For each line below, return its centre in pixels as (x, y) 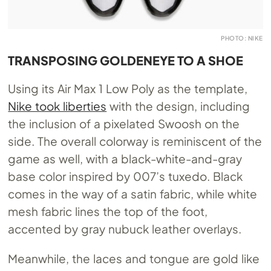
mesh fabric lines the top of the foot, (108, 211)
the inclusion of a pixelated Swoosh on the (124, 123)
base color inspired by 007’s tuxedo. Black (125, 176)
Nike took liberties (57, 106)
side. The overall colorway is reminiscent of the (135, 141)
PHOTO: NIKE (242, 38)
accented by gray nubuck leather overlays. (125, 228)
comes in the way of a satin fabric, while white (132, 193)
